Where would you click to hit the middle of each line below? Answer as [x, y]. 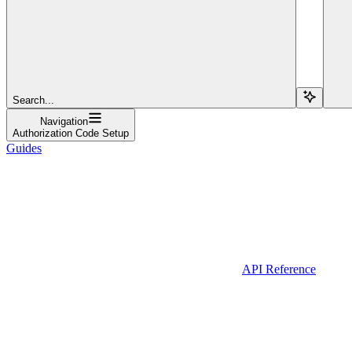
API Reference [279, 269]
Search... [33, 100]
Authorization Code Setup [71, 133]
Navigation [64, 121]
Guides [24, 148]
